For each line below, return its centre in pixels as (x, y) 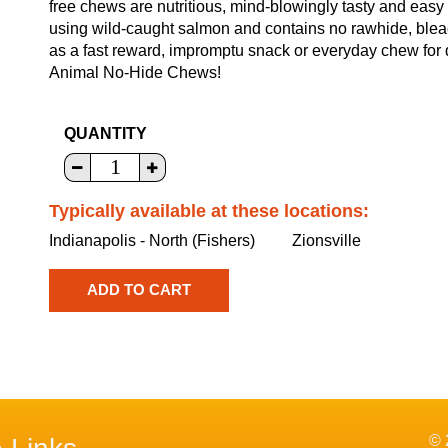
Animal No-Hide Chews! (135, 72)
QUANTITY (105, 133)
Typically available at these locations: (209, 210)
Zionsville (327, 240)
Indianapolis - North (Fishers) (152, 240)
